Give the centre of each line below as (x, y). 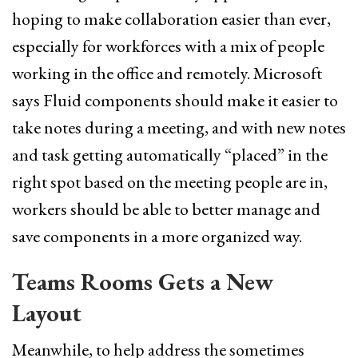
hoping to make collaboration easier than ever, (171, 19)
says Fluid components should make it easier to (175, 101)
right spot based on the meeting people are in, (170, 182)
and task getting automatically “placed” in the (170, 155)
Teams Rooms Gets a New (143, 282)
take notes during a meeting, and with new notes (179, 128)
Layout (47, 313)
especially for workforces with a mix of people (168, 46)
